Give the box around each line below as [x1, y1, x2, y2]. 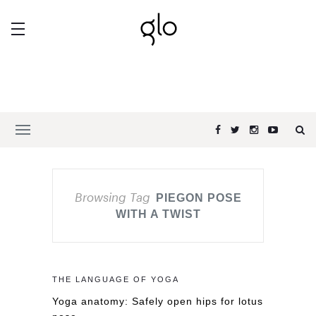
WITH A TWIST [115, 208, 201, 220]
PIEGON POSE [155, 192, 242, 204]
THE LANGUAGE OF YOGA [52, 275, 179, 284]
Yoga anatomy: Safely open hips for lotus [52, 296, 263, 307]
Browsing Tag [74, 190, 150, 204]
